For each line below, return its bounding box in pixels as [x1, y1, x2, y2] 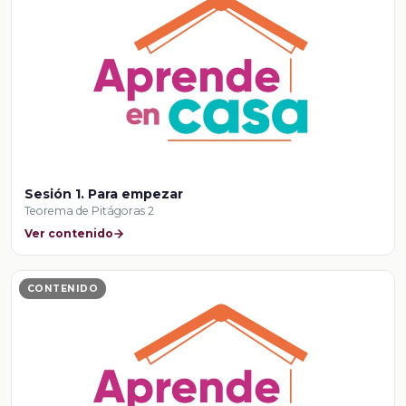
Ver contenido [24, 226, 114, 240]
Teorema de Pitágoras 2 [24, 204, 155, 218]
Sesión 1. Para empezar [24, 186, 184, 203]
